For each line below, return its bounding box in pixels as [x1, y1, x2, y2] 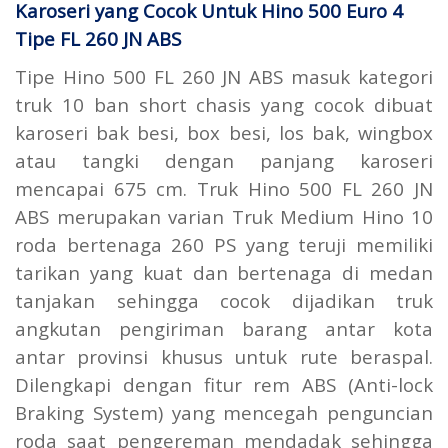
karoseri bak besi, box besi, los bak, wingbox [15, 120, 433, 146]
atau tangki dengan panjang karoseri [15, 148, 433, 174]
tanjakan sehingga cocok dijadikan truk [15, 288, 433, 314]
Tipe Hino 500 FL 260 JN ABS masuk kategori [15, 64, 433, 90]
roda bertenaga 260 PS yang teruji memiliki [15, 232, 433, 258]
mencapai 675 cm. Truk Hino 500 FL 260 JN [15, 176, 433, 202]
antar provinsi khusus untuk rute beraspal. [15, 344, 433, 370]
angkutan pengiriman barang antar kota [15, 316, 433, 342]
